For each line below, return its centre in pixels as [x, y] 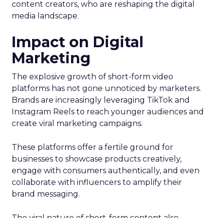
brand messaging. [46, 194]
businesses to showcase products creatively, [97, 159]
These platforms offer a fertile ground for [92, 147]
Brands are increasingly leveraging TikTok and [101, 100]
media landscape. [45, 16]
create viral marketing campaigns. [77, 123]
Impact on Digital [78, 42]
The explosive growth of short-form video [92, 77]
